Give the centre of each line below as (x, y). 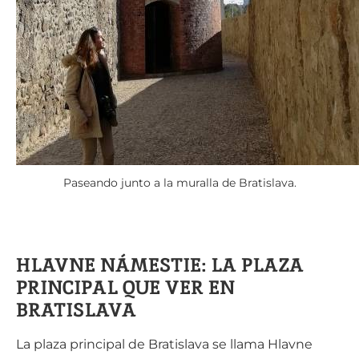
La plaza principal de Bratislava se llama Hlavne (164, 344)
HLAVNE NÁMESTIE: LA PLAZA (160, 265)
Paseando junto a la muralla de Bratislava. (179, 183)
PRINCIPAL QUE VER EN (125, 287)
